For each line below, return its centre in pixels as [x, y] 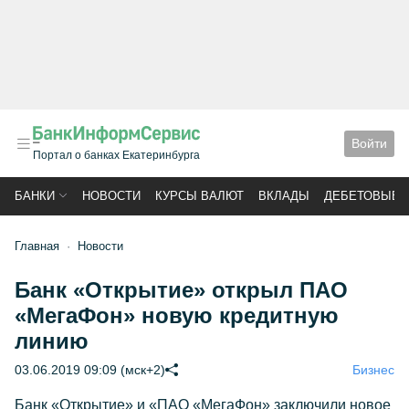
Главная [37, 246]
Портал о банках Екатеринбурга [116, 155]
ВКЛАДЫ [284, 196]
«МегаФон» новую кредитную [177, 315]
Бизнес [373, 370]
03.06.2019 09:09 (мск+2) [90, 370]
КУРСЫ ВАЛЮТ [199, 196]
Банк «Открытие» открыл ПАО [181, 290]
